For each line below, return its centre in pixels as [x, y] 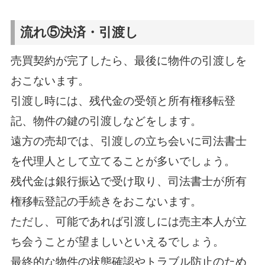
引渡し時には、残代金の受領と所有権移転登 [123, 101]
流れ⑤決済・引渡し [80, 33]
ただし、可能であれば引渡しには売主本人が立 [128, 221]
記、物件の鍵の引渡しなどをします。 [106, 121]
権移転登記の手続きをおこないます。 [106, 201]
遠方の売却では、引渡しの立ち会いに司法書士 [128, 141]
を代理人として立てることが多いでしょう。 [123, 161]
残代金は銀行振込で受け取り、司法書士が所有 [128, 181]
